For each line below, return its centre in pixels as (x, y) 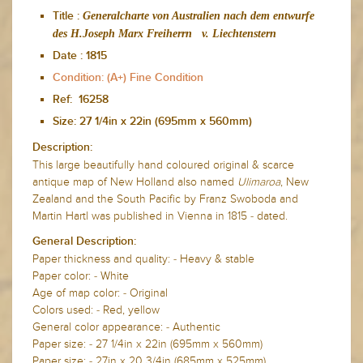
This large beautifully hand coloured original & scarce (163, 165)
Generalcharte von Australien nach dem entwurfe (199, 16)
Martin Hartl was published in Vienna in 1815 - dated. (160, 216)
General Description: (84, 242)
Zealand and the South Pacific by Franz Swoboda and (165, 199)
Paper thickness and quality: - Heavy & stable (143, 259)
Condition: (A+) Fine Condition (128, 78)
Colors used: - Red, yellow (96, 310)
